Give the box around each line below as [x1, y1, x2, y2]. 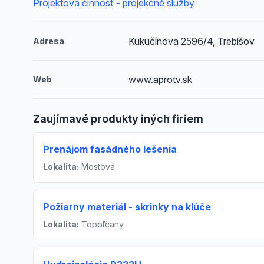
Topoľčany [79, 219, 124, 229]
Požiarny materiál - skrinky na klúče [43, 201, 211, 213]
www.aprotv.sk [128, 74, 193, 85]
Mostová [79, 161, 115, 171]
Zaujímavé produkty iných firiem [33, 113, 203, 125]
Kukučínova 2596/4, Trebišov [128, 35, 255, 47]
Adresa [33, 36, 64, 46]
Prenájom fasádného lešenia [43, 143, 179, 155]
